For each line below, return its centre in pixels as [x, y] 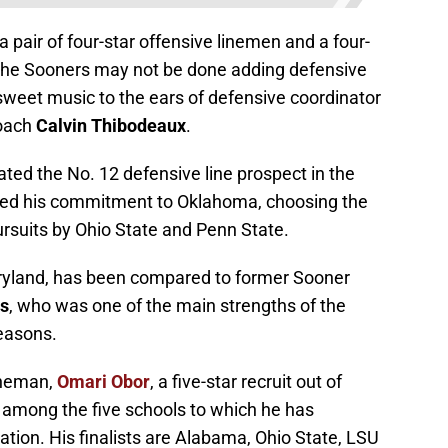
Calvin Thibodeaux [111, 126]
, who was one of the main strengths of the [177, 306]
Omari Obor [103, 382]
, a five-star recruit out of [246, 382]
